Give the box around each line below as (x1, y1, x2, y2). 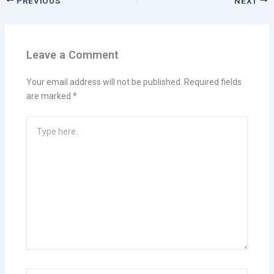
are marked (26, 91, 73, 102)
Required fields (183, 77, 242, 87)
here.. (25, 131, 48, 144)
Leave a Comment (26, 48, 119, 62)
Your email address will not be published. (26, 77, 182, 87)
